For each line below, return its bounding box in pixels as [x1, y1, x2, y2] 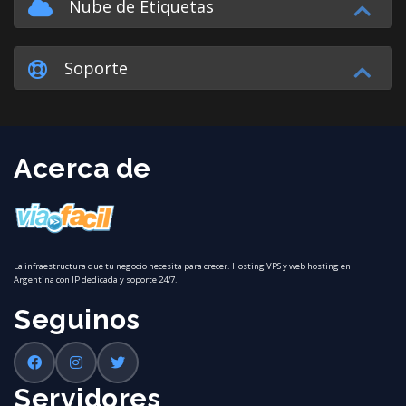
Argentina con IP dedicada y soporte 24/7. [14, 273, 178, 285]
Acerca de [14, 151, 151, 184]
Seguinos [14, 303, 140, 335]
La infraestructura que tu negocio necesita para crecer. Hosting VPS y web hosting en [14, 259, 351, 272]
